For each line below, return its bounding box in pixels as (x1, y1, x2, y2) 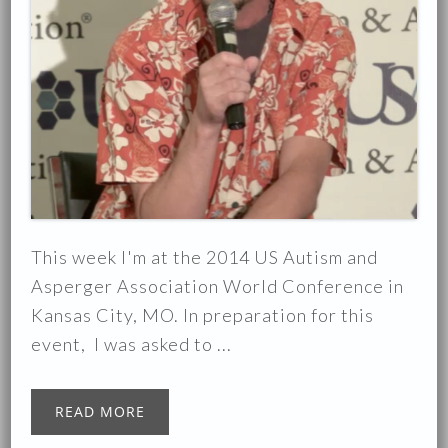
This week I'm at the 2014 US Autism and (31, 246, 379, 268)
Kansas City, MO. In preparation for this (31, 304, 375, 326)
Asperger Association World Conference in (31, 275, 405, 297)
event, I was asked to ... (31, 333, 233, 355)
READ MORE (55, 402, 146, 421)
